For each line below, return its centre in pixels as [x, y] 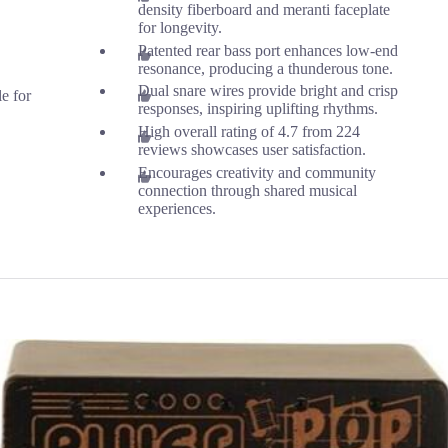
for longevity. [180, 27]
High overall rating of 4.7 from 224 [249, 132]
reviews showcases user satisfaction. [252, 150]
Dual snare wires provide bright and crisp [268, 91]
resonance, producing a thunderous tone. [266, 68]
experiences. [177, 208]
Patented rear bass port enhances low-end [268, 50]
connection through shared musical [248, 190]
